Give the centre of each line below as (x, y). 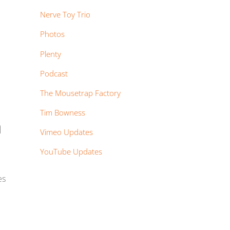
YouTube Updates (71, 152)
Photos (52, 34)
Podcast (54, 73)
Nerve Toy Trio (65, 15)
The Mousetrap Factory (80, 93)
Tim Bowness (62, 113)
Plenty (50, 54)
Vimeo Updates (66, 132)
